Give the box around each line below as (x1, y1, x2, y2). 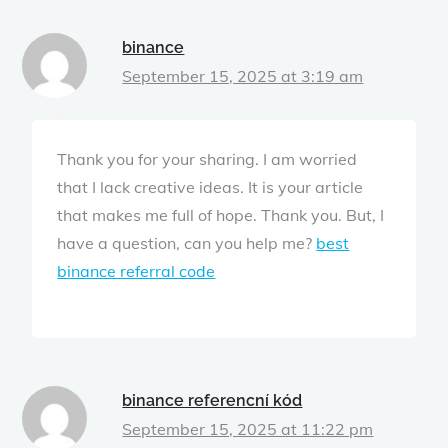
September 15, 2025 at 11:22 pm (122, 418, 374, 439)
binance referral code (57, 260, 216, 281)
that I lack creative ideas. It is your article (57, 176, 364, 197)
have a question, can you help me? (57, 232, 317, 253)
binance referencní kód (122, 390, 303, 410)
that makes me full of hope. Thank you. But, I (57, 204, 385, 225)
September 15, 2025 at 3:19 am (122, 65, 364, 86)
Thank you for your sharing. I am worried (57, 148, 358, 169)
